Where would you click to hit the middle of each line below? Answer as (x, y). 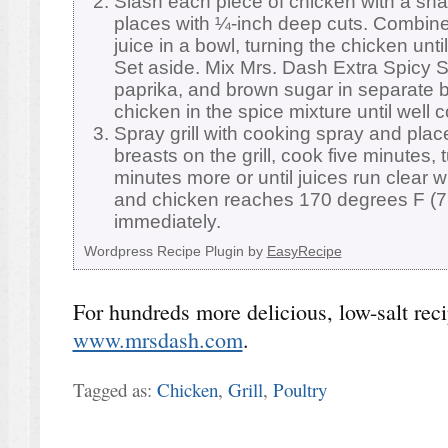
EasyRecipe (304, 251)
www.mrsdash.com (157, 340)
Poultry (299, 390)
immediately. (167, 222)
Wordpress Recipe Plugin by (175, 251)
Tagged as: (114, 390)
